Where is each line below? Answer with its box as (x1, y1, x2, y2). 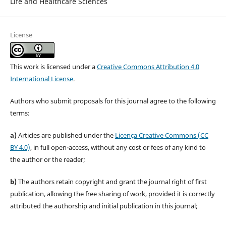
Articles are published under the (18, 130, 115, 140)
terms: (10, 108, 30, 118)
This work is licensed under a (10, 62, 97, 71)
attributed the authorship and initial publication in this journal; (10, 201, 198, 210)
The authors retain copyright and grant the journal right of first (18, 177, 207, 186)
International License (10, 74, 73, 83)
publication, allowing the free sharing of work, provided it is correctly (10, 189, 215, 198)
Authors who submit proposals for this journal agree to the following (10, 96, 216, 105)
